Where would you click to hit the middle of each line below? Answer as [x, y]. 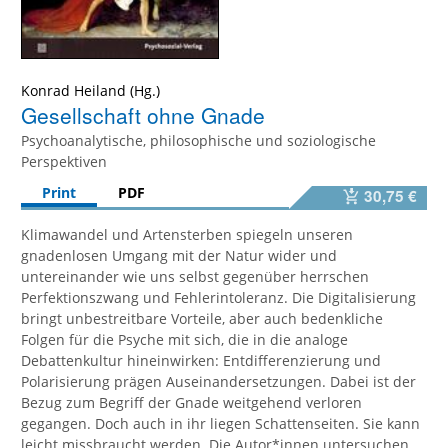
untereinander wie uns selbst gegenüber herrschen [195, 276]
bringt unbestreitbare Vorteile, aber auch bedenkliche [202, 318]
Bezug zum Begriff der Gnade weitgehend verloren [191, 402]
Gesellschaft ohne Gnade [143, 114]
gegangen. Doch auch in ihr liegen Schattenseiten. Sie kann [220, 423]
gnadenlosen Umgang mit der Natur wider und [179, 255]
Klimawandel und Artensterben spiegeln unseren [187, 234]
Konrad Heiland [73, 90]
